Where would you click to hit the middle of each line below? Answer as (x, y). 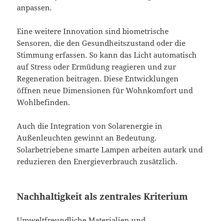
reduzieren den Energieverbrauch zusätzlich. (97, 161)
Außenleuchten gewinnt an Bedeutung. (87, 137)
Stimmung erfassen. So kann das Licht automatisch (107, 55)
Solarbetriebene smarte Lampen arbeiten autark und (110, 149)
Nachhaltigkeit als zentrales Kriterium (103, 196)
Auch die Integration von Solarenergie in (90, 126)
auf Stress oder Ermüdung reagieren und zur (97, 66)
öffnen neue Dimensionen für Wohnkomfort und (105, 90)
